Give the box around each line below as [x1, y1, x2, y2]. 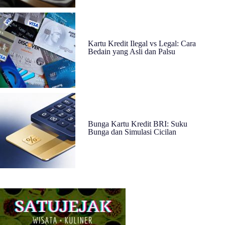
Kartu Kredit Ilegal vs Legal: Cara [88, 39, 196, 48]
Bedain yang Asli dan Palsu [88, 47, 175, 56]
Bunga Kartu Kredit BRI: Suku [88, 120, 187, 129]
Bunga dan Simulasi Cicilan [88, 128, 176, 137]
